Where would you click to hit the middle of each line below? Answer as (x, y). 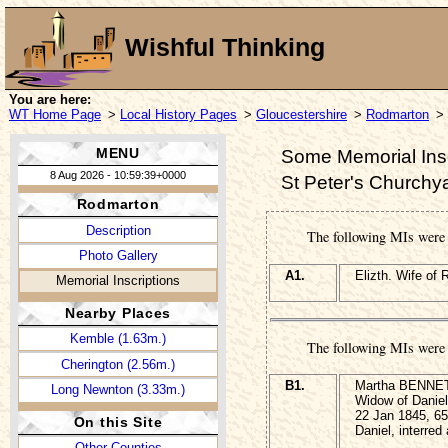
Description (118, 230)
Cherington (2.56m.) (118, 364)
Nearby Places (118, 312)
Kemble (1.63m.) (118, 339)
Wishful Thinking (225, 48)
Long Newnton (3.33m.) (118, 390)
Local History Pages (178, 114)
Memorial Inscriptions (118, 280)
